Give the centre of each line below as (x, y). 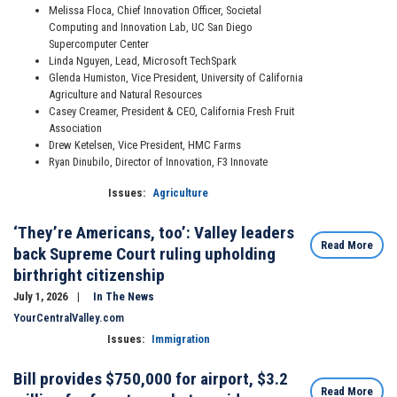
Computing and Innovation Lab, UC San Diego (151, 27)
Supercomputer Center (99, 44)
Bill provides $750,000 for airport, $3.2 (151, 379)
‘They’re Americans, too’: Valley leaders (154, 233)
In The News (124, 297)
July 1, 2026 (42, 297)
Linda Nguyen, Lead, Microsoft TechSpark (143, 61)
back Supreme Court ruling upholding (144, 254)
